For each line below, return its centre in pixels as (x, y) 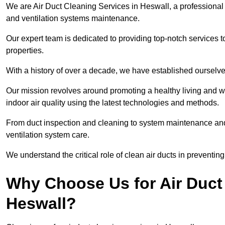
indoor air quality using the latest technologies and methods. (113, 103)
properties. (25, 51)
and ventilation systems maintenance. (74, 19)
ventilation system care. (49, 135)
